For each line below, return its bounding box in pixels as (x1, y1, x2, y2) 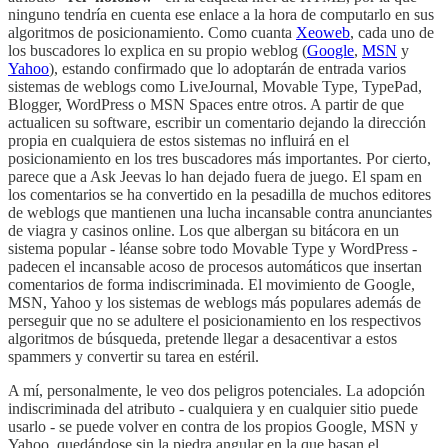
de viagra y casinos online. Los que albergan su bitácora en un (8, 221, 399, 239)
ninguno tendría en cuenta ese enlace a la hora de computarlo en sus (8, 5, 434, 23)
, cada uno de (350, 23, 434, 41)
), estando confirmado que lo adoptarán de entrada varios (49, 59, 406, 77)
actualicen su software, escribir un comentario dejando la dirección (8, 113, 426, 131)
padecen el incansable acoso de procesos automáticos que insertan (8, 257, 422, 275)
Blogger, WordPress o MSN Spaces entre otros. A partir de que (8, 95, 404, 113)
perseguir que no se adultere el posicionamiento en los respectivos (8, 311, 421, 329)
